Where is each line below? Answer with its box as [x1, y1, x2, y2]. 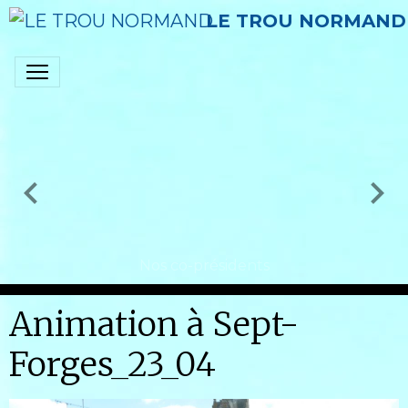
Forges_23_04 [9, 343, 216, 385]
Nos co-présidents [138, 257, 270, 274]
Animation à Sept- [9, 303, 299, 345]
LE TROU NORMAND [206, 10, 406, 32]
